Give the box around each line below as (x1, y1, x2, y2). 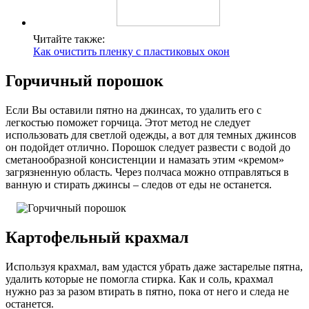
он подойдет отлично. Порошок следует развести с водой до (6, 141, 290, 153)
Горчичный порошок (6, 71, 163, 90)
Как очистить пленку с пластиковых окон (33, 45, 230, 57)
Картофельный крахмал (6, 228, 188, 246)
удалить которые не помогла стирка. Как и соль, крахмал (6, 272, 273, 285)
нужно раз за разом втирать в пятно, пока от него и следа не (6, 285, 289, 297)
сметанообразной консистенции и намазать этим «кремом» (6, 153, 284, 166)
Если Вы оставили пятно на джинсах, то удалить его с (6, 103, 261, 116)
